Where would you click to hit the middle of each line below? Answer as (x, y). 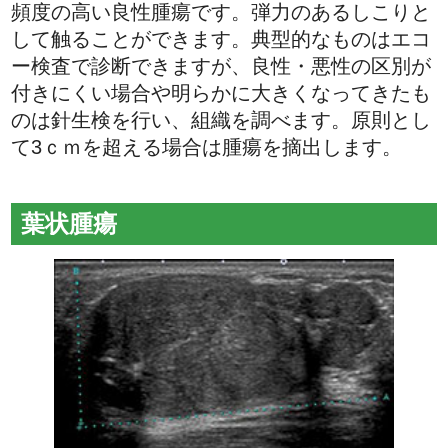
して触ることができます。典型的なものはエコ (221, 38)
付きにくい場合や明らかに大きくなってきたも (221, 92)
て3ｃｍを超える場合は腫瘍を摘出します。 (207, 146)
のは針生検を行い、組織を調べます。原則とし (221, 119)
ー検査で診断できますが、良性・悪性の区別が (221, 65)
